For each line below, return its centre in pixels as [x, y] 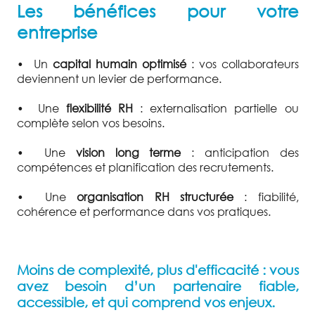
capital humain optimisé [119, 63]
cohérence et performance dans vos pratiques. [143, 211]
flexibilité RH [99, 108]
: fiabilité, [271, 196]
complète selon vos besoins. [90, 122]
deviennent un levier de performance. [119, 78]
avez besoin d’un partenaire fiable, [157, 286]
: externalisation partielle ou [216, 108]
